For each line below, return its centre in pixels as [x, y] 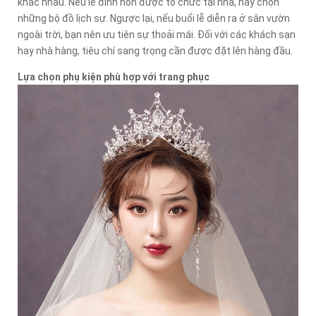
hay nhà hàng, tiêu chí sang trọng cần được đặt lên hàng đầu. [155, 51]
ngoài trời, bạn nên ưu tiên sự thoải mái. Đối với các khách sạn [157, 35]
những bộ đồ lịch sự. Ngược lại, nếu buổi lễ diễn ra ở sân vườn [154, 19]
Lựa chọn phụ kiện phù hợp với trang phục [114, 77]
